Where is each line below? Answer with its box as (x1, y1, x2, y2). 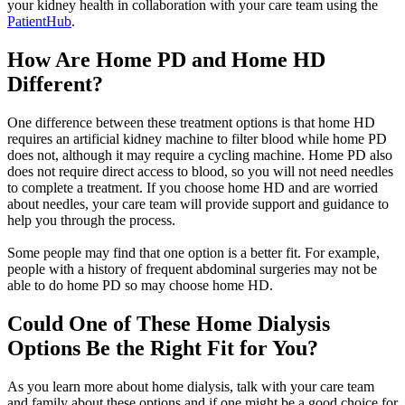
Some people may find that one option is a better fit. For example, (7, 244, 380, 260)
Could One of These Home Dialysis (7, 311, 330, 335)
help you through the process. (7, 212, 175, 228)
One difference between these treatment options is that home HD (7, 114, 375, 130)
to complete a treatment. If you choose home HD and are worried (7, 179, 378, 195)
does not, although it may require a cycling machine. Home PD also (7, 146, 392, 163)
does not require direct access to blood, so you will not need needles (7, 163, 393, 179)
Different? (7, 72, 103, 97)
